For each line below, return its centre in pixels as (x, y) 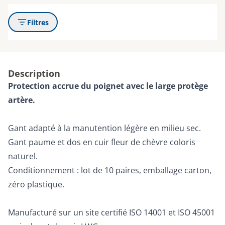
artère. (22, 100)
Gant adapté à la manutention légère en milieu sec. (104, 128)
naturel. (23, 156)
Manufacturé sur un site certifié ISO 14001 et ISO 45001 (111, 212)
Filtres (38, 22)
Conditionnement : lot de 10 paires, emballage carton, (110, 170)
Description (34, 73)
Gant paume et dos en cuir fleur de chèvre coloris (102, 142)
